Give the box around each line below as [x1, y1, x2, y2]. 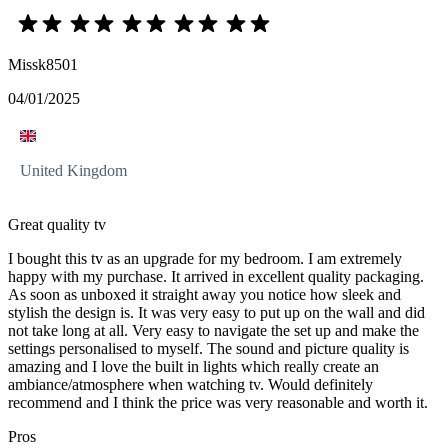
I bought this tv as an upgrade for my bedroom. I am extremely [8, 249, 402, 267]
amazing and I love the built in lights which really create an [8, 357, 379, 375]
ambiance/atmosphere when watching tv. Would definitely [8, 375, 373, 393]
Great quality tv [8, 215, 106, 233]
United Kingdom [20, 161, 127, 179]
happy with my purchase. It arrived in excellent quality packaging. [8, 267, 424, 285]
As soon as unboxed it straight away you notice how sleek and [8, 285, 401, 303]
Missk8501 [8, 55, 78, 73]
